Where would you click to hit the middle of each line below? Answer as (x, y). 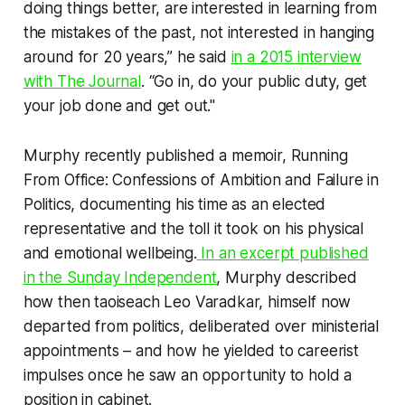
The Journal (99, 81)
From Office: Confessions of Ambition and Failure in (201, 179)
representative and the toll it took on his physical (193, 228)
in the (45, 277)
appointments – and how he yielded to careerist (191, 350)
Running (319, 155)
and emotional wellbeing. (110, 253)
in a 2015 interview (296, 57)
